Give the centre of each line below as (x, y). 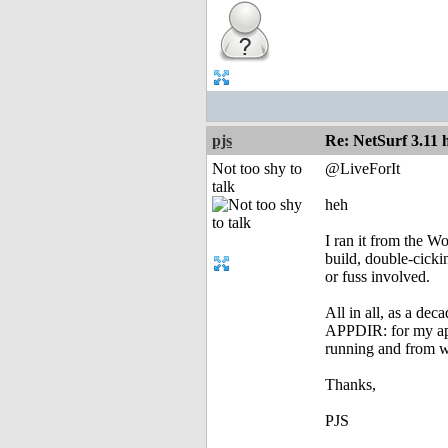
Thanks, (350, 385)
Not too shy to (257, 169)
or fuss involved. (377, 277)
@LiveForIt (362, 169)
